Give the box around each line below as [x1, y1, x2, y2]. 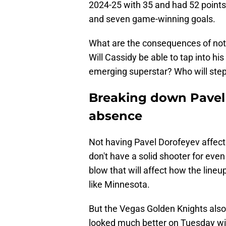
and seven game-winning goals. [89, 14, 215, 25]
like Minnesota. [89, 179, 150, 190]
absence [89, 108, 142, 124]
